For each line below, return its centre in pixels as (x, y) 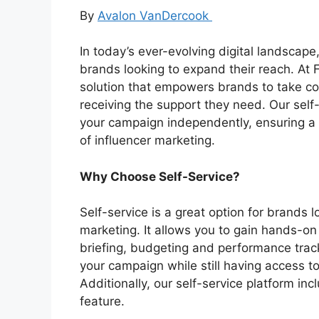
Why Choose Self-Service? (160, 176)
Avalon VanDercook (155, 15)
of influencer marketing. (149, 141)
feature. (106, 302)
